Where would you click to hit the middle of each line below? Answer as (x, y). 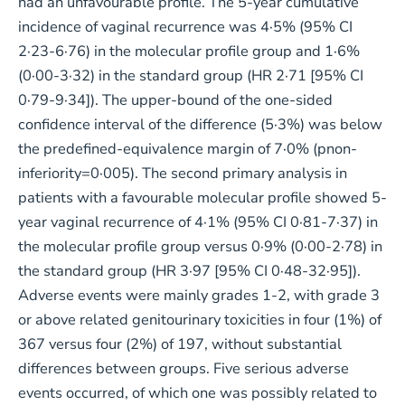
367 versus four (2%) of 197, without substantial (179, 344)
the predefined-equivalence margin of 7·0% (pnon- (187, 149)
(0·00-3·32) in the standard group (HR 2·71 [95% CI (190, 76)
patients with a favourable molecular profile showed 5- (202, 198)
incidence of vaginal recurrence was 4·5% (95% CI (185, 27)
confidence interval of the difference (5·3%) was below (200, 125)
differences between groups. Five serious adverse (183, 369)
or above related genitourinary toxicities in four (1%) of (199, 320)
